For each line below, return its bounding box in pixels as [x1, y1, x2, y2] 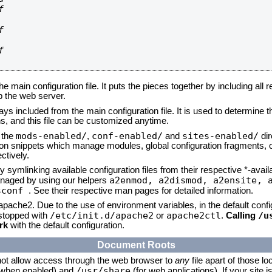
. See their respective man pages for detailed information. [29, 186, 253, 195]
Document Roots [97, 239, 175, 250]
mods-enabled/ [16, 131, 87, 141]
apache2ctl [166, 210, 221, 220]
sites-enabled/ [182, 131, 259, 141]
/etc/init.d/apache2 [50, 210, 154, 220]
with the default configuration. [8, 220, 124, 230]
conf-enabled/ [92, 131, 163, 141]
